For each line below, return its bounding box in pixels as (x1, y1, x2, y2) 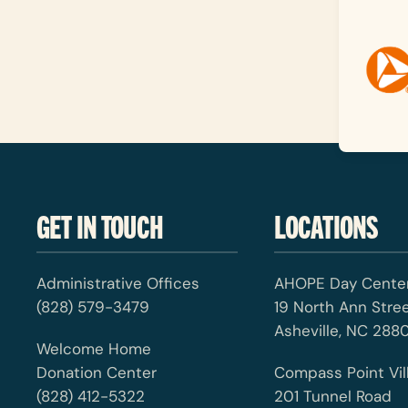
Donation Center (36, 362, 157, 382)
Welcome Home (36, 338, 151, 359)
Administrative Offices (36, 272, 199, 293)
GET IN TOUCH (36, 205, 163, 245)
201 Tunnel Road (273, 385, 392, 406)
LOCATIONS (273, 205, 379, 245)
